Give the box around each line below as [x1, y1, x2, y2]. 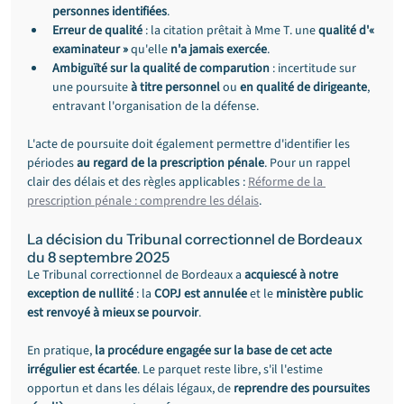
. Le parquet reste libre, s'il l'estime [137, 361, 326, 379]
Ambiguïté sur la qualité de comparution [52, 60, 270, 78]
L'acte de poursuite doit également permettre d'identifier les [27, 135, 353, 153]
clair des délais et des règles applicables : [27, 173, 248, 191]
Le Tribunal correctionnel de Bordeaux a [27, 266, 244, 284]
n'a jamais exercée [170, 41, 267, 59]
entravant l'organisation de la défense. [52, 97, 259, 115]
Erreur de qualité [52, 22, 142, 40]
